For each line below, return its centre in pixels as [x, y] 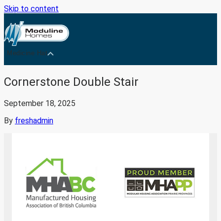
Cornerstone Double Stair [71, 82]
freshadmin [34, 120]
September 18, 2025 [40, 103]
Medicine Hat [27, 53]
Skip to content [31, 9]
